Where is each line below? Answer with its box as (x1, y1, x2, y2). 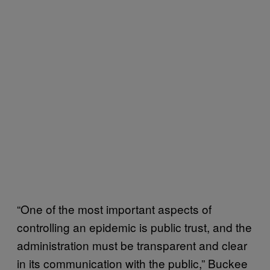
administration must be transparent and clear (17, 237, 247, 254)
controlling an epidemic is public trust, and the (17, 219, 252, 236)
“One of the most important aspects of (17, 201, 212, 218)
